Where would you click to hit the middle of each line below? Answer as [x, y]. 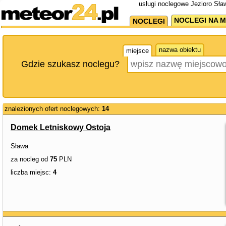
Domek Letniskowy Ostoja [61, 127]
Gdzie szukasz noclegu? [70, 64]
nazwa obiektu [180, 50]
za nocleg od [30, 159]
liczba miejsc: [32, 172]
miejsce [137, 51]
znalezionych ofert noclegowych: [53, 109]
